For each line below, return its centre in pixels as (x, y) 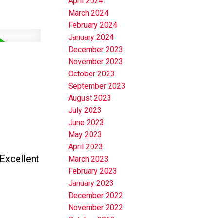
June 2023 (86, 123)
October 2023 (92, 74)
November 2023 (96, 62)
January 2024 (91, 37)
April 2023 (86, 147)
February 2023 (93, 171)
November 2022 (96, 208)
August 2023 (90, 98)
